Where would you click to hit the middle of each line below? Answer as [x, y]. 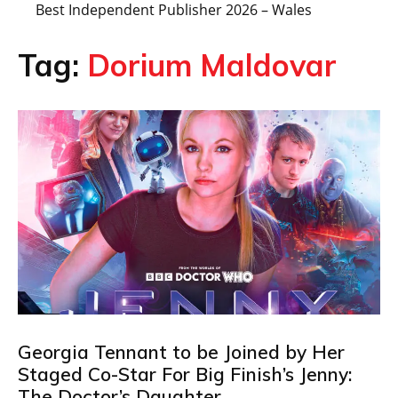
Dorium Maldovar [212, 65]
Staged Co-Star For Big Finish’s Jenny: [185, 374]
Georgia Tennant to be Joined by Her [181, 351]
